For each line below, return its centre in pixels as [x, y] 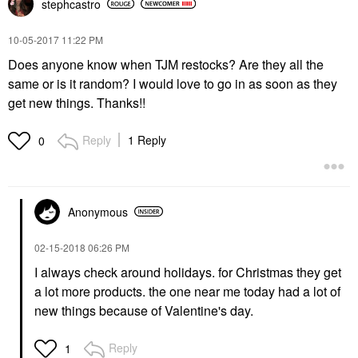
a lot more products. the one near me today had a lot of [187, 291]
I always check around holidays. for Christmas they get [188, 272]
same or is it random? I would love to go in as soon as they [173, 83]
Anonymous [98, 211]
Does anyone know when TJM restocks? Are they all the [166, 64]
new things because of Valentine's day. [144, 310]
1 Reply [147, 139]
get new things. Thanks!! [77, 102]
